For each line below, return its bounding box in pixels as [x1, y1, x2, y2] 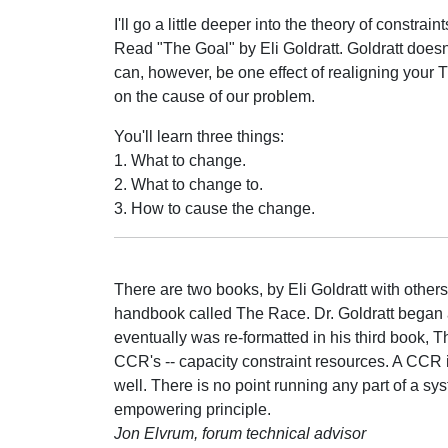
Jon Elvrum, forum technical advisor [114, 425, 366, 442]
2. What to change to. [114, 176, 263, 193]
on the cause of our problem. [114, 88, 315, 105]
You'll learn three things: [114, 128, 284, 145]
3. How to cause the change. [114, 200, 315, 217]
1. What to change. [114, 152, 246, 169]
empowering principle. [114, 401, 271, 418]
